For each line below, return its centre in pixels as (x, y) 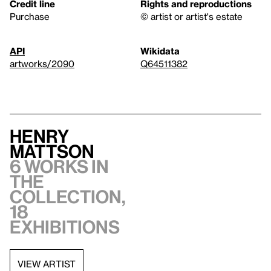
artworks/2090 (42, 64)
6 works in (59, 167)
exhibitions (65, 227)
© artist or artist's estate (191, 17)
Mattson (52, 152)
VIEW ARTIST (47, 263)
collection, (68, 197)
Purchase (30, 17)
